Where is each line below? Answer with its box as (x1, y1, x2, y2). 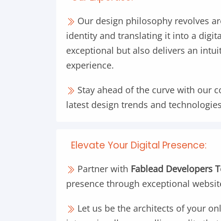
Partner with (75, 163, 131, 175)
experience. (66, 59, 114, 71)
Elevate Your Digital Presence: (71, 139, 207, 152)
